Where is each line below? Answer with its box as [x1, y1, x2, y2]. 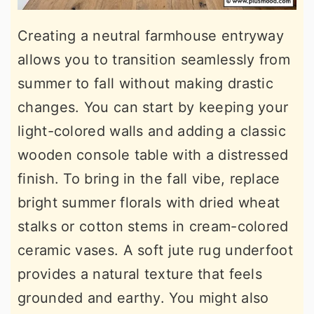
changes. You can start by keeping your [18, 99, 289, 116]
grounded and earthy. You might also [18, 289, 269, 307]
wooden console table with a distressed [18, 146, 289, 164]
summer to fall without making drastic [18, 75, 274, 93]
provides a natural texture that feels [18, 266, 263, 283]
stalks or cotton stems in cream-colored [18, 218, 289, 235]
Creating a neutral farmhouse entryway [18, 27, 285, 45]
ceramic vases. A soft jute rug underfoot [18, 242, 293, 259]
